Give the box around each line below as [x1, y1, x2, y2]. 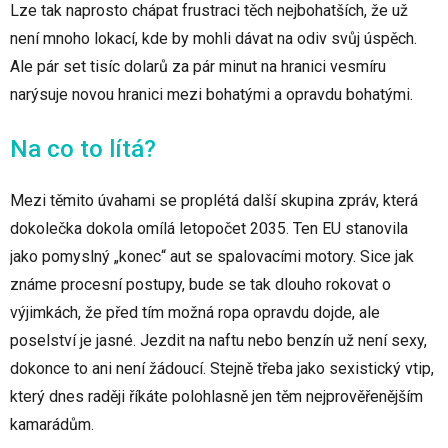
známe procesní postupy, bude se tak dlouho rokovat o [10, 275, 391, 295]
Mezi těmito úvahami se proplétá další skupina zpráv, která [10, 191, 418, 211]
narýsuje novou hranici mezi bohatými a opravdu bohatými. [10, 85, 413, 105]
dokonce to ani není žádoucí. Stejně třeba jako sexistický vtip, [10, 359, 434, 379]
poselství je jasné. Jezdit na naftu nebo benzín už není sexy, [10, 331, 427, 351]
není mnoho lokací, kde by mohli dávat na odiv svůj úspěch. [10, 29, 417, 49]
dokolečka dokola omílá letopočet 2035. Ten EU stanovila [10, 219, 408, 239]
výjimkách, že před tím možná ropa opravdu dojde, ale [10, 303, 380, 323]
